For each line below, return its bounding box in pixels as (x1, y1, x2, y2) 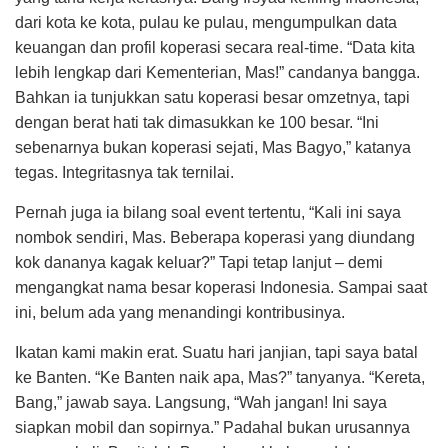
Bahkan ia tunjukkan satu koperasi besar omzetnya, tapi (15, 89, 410, 106)
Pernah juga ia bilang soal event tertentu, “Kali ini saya (15, 204, 401, 221)
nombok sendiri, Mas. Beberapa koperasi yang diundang (15, 229, 415, 246)
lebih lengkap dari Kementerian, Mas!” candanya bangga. (15, 64, 420, 81)
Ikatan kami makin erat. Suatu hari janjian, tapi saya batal (15, 344, 418, 361)
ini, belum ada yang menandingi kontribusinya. (15, 304, 345, 321)
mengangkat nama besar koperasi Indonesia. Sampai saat (15, 279, 427, 296)
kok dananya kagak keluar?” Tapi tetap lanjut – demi (15, 254, 383, 271)
